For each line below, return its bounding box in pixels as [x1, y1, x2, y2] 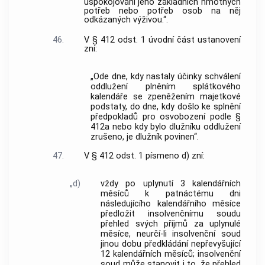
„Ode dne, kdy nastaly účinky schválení [91, 72, 241, 82]
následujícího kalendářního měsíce [101, 199, 241, 209]
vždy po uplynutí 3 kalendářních [101, 179, 241, 189]
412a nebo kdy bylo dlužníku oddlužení [91, 122, 241, 132]
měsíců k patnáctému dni [101, 189, 241, 199]
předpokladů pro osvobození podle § [91, 112, 241, 122]
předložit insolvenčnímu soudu [101, 209, 241, 219]
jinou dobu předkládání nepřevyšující [101, 239, 241, 250]
